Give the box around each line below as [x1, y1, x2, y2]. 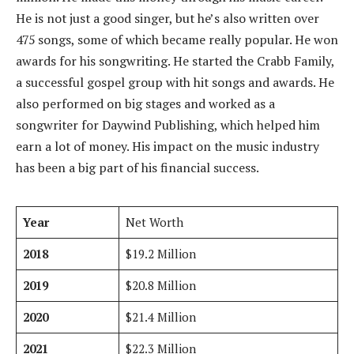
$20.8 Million [125, 277, 196, 294]
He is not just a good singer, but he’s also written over [16, 9, 319, 28]
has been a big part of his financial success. [16, 159, 259, 177]
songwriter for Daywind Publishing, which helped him [16, 116, 320, 134]
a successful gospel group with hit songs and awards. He [16, 73, 334, 92]
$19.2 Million [125, 246, 196, 262]
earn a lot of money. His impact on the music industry [16, 137, 319, 156]
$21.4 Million [125, 309, 196, 326]
